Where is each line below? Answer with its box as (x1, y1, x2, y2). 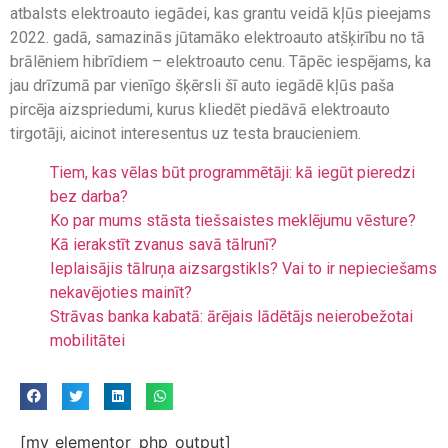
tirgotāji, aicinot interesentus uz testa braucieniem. (10, 124, 361, 144)
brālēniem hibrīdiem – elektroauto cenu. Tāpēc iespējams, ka (10, 52, 431, 72)
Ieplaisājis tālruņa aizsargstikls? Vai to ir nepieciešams (50, 258, 437, 278)
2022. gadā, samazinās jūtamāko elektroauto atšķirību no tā (10, 28, 425, 48)
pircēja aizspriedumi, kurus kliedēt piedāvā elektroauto (10, 100, 390, 120)
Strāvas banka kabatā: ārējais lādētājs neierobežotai (50, 306, 413, 326)
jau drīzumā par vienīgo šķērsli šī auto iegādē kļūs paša (10, 76, 394, 96)
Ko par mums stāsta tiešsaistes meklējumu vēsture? (50, 210, 416, 230)
